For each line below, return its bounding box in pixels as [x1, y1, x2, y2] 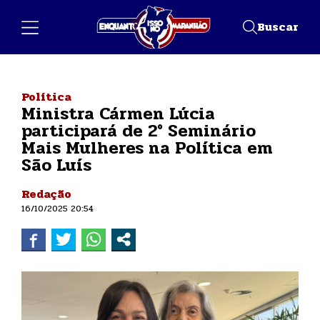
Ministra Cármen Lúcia [21, 100, 215, 127]
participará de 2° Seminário [21, 117, 256, 144]
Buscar [257, 17, 299, 36]
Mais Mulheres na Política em [21, 134, 273, 161]
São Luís [21, 151, 91, 179]
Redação [21, 184, 71, 203]
